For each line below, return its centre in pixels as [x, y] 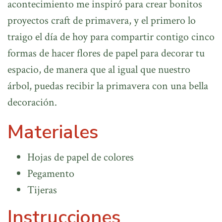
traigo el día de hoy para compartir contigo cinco [111, 37]
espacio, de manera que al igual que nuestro [99, 70]
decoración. [32, 103]
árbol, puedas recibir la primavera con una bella [108, 86]
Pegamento [51, 174]
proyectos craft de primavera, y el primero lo [102, 21]
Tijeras [42, 190]
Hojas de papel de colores [81, 158]
